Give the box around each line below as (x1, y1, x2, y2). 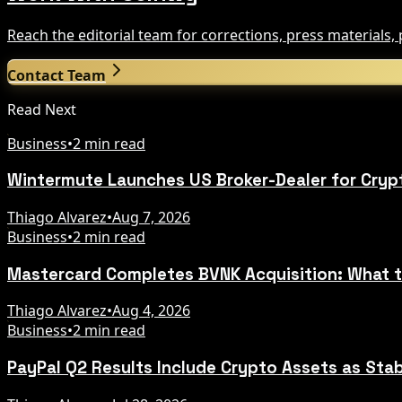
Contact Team (7, 65, 106, 85)
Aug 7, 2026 (112, 206, 190, 227)
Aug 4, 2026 (112, 301, 190, 321)
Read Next (7, 99, 76, 119)
